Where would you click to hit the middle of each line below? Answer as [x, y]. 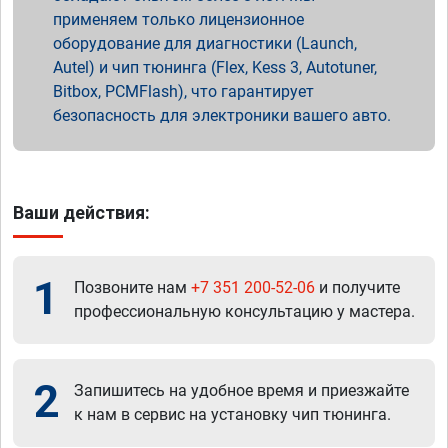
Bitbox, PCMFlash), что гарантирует [183, 92]
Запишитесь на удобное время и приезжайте [241, 391]
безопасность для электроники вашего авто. [222, 116]
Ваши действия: [81, 213]
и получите [357, 288]
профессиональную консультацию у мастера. [244, 312]
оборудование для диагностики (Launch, [205, 44]
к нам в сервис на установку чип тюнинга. [232, 415]
